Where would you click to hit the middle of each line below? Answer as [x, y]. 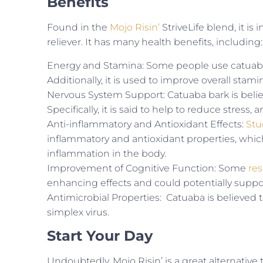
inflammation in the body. [107, 153]
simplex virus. [79, 212]
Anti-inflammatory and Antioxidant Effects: [146, 124]
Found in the [78, 28]
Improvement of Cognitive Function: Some [148, 168]
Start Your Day [100, 236]
